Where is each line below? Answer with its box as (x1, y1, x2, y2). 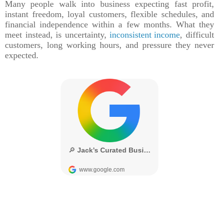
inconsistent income (109, 30, 180, 40)
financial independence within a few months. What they (5, 20, 214, 30)
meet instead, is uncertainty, (5, 30, 110, 40)
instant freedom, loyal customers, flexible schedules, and (5, 9, 214, 20)
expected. (5, 50, 39, 61)
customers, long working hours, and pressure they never (5, 40, 214, 50)
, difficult (180, 30, 215, 40)
